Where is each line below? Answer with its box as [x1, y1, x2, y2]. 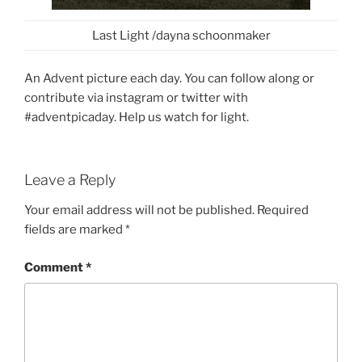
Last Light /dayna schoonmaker [91, 27, 271, 43]
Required [257, 203, 309, 218]
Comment [24, 259, 86, 275]
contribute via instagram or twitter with [24, 90, 248, 106]
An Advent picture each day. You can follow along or [24, 71, 314, 86]
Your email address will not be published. [24, 203, 255, 218]
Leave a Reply [24, 170, 116, 188]
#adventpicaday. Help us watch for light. [24, 110, 249, 125]
